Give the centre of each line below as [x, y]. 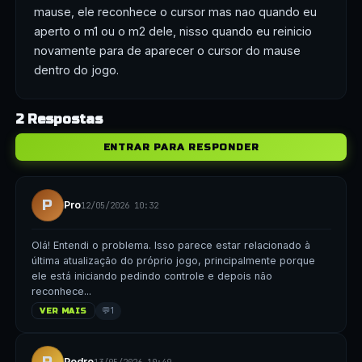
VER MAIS [63, 311]
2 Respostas [59, 119]
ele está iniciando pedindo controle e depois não [152, 276]
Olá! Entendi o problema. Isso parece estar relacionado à [170, 245]
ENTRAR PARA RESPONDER [181, 147]
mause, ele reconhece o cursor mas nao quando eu [176, 12]
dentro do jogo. [77, 70]
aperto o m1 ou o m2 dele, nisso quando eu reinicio [173, 32]
